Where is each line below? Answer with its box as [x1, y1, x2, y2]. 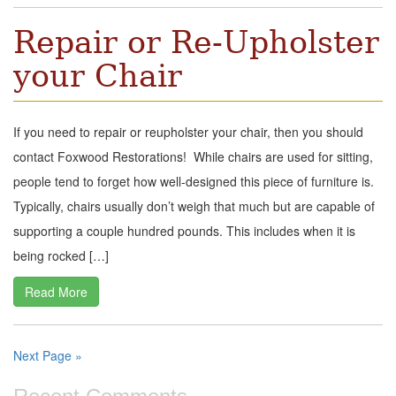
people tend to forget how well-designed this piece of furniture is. [13, 172, 374, 191]
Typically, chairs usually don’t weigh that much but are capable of [13, 197, 375, 216]
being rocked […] [13, 247, 109, 265]
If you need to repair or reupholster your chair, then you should [13, 123, 363, 141]
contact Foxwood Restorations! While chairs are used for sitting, [13, 148, 373, 166]
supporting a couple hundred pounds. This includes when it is [13, 222, 355, 240]
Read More [25, 283, 88, 301]
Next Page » [13, 346, 82, 365]
